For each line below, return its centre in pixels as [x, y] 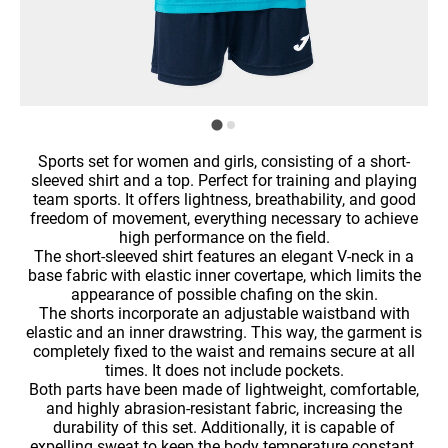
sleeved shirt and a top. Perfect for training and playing [224, 180]
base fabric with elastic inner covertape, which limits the [224, 275]
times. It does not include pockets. [224, 370]
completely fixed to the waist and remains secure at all [224, 351]
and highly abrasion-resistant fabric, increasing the [224, 408]
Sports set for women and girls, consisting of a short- [224, 161]
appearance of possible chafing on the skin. [224, 294]
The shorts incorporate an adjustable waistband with [224, 313]
